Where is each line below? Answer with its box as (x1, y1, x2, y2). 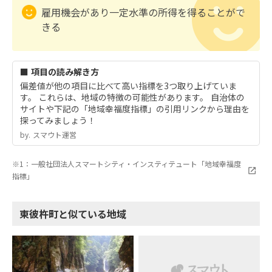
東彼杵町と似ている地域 (19, 206, 126, 221)
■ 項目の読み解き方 (20, 66, 99, 78)
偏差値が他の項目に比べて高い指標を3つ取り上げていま (20, 80, 237, 92)
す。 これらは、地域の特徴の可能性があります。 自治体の (20, 91, 245, 103)
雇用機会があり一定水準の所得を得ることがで (41, 5, 245, 19)
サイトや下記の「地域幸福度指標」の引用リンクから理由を (20, 103, 250, 115)
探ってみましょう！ (20, 114, 96, 126)
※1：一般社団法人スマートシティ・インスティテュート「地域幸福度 (12, 158, 241, 169)
